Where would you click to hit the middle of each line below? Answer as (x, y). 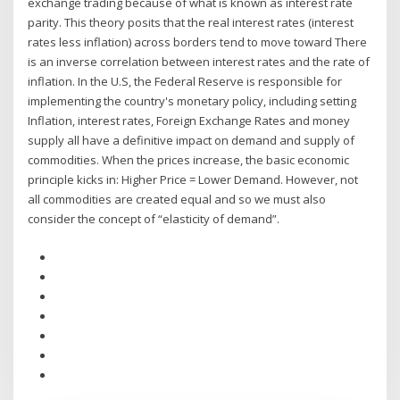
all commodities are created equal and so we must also (177, 200)
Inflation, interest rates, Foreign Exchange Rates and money (189, 121)
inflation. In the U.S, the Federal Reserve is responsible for (185, 82)
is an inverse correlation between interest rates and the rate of (199, 62)
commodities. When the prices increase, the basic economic (189, 160)
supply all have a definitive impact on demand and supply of (192, 141)
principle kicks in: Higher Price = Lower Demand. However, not (193, 180)
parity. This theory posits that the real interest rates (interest (191, 23)
